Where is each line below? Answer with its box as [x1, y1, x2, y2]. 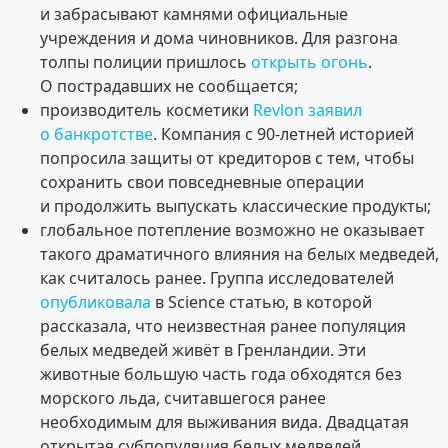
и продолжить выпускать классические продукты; [40, 194, 431, 217]
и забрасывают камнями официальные [40, 2, 348, 25]
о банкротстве [40, 122, 153, 145]
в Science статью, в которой [151, 290, 372, 313]
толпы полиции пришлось [40, 50, 251, 73]
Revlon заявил [253, 98, 362, 121]
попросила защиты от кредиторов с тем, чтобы [40, 146, 414, 169]
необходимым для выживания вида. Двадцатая [40, 410, 409, 433]
